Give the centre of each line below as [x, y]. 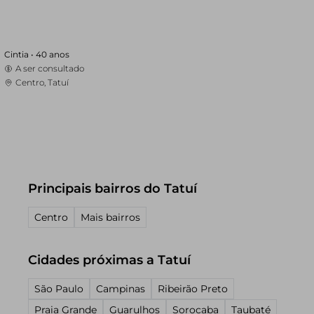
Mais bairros [110, 217]
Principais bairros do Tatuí [112, 189]
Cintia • [20, 54]
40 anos [53, 54]
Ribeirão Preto [193, 289]
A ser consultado [50, 68]
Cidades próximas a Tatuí [109, 260]
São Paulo [59, 289]
